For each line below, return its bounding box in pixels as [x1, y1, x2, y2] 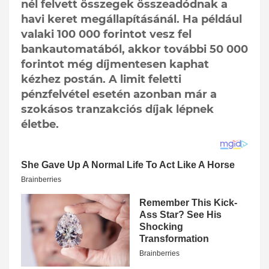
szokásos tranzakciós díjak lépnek [21, 103, 214, 116]
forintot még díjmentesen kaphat [21, 58, 209, 71]
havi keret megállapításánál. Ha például [21, 13, 242, 26]
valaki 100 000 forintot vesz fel [21, 28, 192, 41]
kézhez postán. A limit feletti [21, 73, 181, 86]
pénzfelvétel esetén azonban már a [21, 88, 217, 101]
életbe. [21, 118, 59, 131]
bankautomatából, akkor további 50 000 [21, 43, 248, 56]
